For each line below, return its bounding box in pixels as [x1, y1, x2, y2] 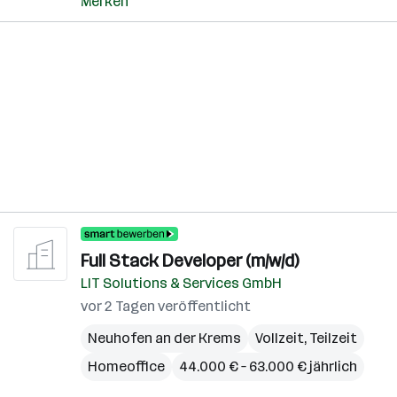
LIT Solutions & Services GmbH [81, 275, 282, 292]
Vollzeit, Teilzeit [255, 330, 357, 346]
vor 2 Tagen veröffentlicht [81, 298, 251, 315]
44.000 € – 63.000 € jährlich [179, 358, 357, 375]
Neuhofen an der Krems [88, 330, 241, 346]
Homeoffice [88, 358, 165, 375]
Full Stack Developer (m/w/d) [81, 250, 299, 271]
